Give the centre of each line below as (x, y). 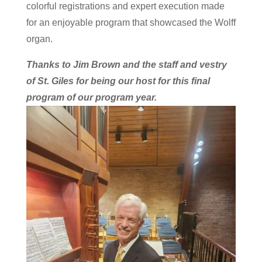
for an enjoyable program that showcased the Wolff (131, 23)
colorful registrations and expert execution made (125, 6)
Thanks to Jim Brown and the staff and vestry (126, 65)
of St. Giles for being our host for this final (118, 81)
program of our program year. (91, 97)
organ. (39, 39)
